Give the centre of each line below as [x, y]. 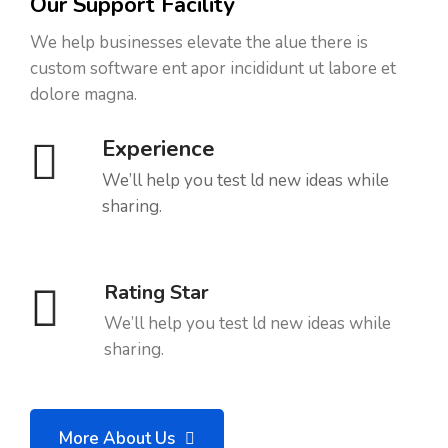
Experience [158, 149]
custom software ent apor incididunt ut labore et [213, 68]
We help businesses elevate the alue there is [199, 42]
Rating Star [156, 292]
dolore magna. [83, 94]
